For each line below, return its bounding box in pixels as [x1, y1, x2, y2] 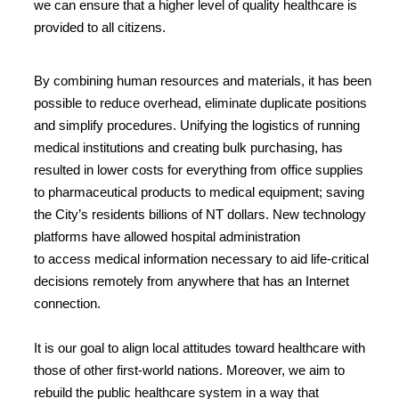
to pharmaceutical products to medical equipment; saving [34, 183, 364, 199]
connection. [34, 295, 101, 311]
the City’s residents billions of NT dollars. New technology [34, 206, 366, 222]
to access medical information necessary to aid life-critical [34, 250, 369, 266]
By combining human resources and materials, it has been [34, 72, 371, 88]
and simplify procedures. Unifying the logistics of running [34, 117, 360, 133]
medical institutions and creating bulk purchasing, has [34, 139, 343, 155]
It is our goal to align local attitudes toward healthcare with [34, 339, 365, 355]
